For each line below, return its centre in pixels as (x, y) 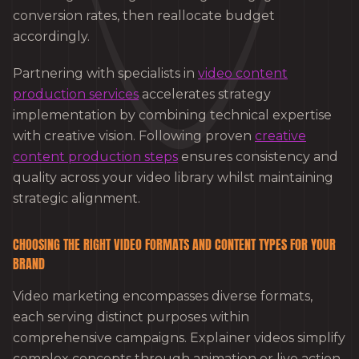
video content (243, 74)
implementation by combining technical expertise (172, 115)
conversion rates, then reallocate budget (144, 16)
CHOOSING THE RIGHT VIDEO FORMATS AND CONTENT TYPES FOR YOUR (174, 245)
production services (76, 95)
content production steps (95, 157)
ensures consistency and (258, 157)
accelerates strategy (205, 95)
